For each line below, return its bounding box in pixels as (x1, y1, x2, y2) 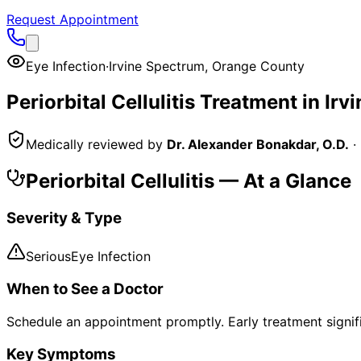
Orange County (212, 58, 305, 74)
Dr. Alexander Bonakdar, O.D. (167, 135, 349, 152)
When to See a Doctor (6, 280, 164, 299)
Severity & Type (6, 208, 122, 227)
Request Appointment (6, 11, 139, 27)
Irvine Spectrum (109, 58, 205, 74)
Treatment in (195, 89, 325, 114)
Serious (26, 248, 71, 265)
